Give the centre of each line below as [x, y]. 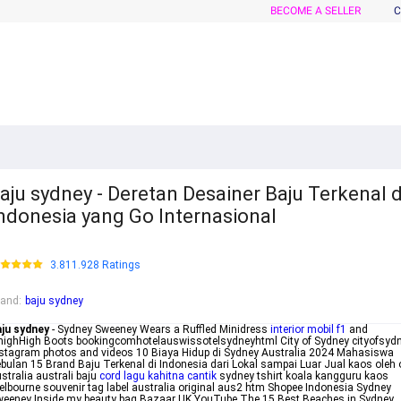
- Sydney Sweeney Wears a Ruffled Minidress [160, 330]
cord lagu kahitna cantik [158, 376]
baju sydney [54, 301]
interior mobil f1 [308, 330]
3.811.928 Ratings [95, 265]
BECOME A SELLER [316, 11]
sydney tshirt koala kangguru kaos [303, 376]
